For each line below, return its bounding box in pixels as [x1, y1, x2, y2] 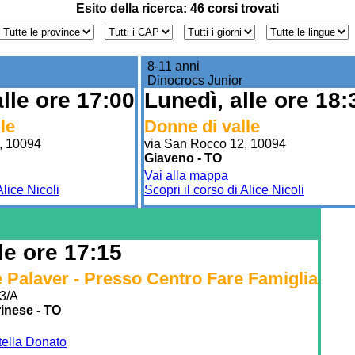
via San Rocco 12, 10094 [144, 136, 286, 151]
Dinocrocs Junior [147, 73, 242, 87]
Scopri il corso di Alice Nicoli [144, 182, 304, 197]
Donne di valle [144, 116, 260, 136]
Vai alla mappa [144, 168, 228, 182]
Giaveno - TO [144, 151, 222, 165]
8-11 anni [147, 59, 200, 73]
